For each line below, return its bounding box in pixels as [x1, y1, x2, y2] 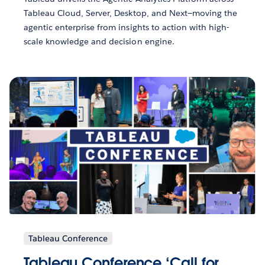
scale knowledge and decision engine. [24, 35, 174, 47]
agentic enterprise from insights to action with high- [24, 21, 230, 33]
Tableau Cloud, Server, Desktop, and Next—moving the [24, 7, 237, 18]
